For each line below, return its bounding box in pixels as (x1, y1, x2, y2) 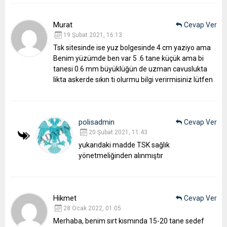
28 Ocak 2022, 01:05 (63, 204, 121, 212)
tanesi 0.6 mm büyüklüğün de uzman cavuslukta (53, 64, 207, 73)
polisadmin (79, 117, 115, 127)
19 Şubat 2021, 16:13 (63, 31, 122, 39)
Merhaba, (53, 216, 84, 225)
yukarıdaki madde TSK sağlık (79, 140, 170, 149)
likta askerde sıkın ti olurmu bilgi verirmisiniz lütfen (53, 75, 213, 84)
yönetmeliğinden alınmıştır (79, 151, 163, 160)
